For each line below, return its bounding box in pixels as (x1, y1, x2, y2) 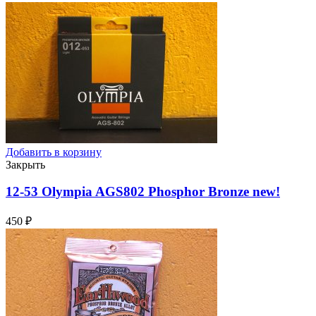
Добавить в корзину (6, 145, 102, 158)
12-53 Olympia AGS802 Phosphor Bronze (6, 184, 253, 200)
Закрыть (6, 158, 45, 171)
